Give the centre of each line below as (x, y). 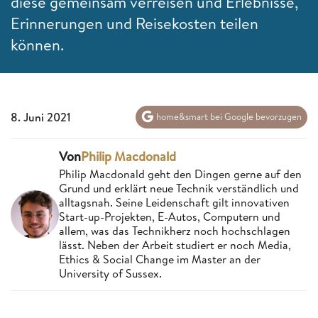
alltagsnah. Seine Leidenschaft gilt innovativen (174, 202)
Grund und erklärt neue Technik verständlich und (179, 188)
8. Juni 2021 (41, 117)
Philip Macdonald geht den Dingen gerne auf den (180, 174)
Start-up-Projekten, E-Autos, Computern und (170, 216)
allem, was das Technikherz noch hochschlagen (175, 230)
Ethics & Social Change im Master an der (160, 259)
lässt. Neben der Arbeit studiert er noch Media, (175, 245)
